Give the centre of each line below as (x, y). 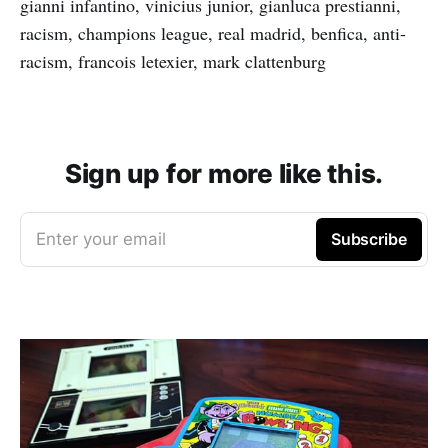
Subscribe (368, 238)
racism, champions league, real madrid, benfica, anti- (213, 32)
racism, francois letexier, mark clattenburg (173, 60)
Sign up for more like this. (224, 173)
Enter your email (101, 238)
